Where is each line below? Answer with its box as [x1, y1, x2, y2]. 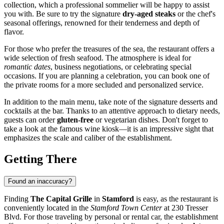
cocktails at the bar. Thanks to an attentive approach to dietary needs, [4, 106, 220, 115]
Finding [4, 194, 30, 203]
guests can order [4, 115, 57, 124]
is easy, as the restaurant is [134, 194, 218, 203]
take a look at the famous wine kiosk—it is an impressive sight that [4, 124, 213, 133]
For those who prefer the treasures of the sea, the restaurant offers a [4, 44, 214, 53]
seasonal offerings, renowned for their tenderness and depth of [4, 18, 199, 27]
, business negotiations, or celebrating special [50, 62, 191, 71]
